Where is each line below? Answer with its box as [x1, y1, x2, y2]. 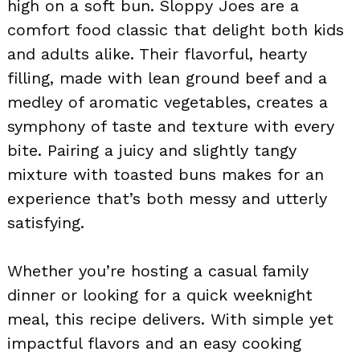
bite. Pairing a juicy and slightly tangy [7, 140, 297, 160]
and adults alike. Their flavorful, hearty [7, 43, 307, 63]
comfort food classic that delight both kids [7, 19, 344, 39]
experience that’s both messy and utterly [7, 188, 327, 208]
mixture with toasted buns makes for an [7, 164, 324, 184]
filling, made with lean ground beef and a [7, 67, 327, 88]
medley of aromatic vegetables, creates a [7, 92, 328, 112]
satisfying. [7, 212, 84, 232]
